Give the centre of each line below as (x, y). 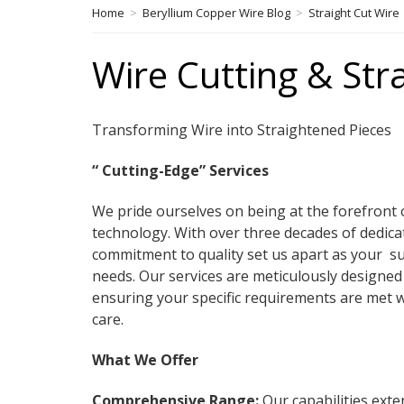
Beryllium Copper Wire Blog (216, 12)
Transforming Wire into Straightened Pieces (242, 129)
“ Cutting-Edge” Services (180, 170)
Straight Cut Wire (354, 12)
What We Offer (145, 359)
